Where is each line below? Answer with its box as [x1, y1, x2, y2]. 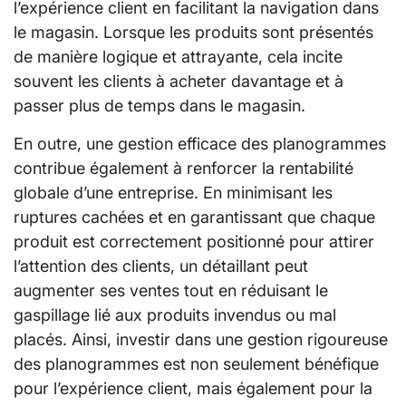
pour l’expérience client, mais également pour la [14, 379, 372, 399]
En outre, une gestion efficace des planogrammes [14, 134, 386, 154]
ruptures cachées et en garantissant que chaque [14, 208, 375, 227]
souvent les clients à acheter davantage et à [14, 72, 343, 92]
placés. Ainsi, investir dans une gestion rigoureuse [14, 330, 388, 350]
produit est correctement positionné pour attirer [14, 232, 374, 252]
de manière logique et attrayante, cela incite [14, 47, 343, 67]
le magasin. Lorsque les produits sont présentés [14, 23, 373, 43]
